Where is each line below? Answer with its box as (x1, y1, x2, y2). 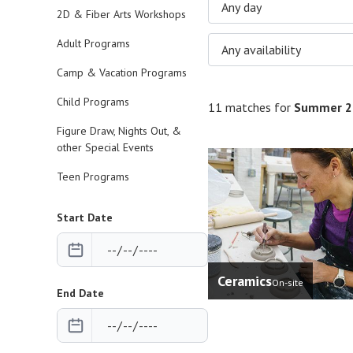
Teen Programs (57, 169, 129, 184)
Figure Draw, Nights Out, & (57, 124, 181, 138)
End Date (57, 286, 104, 300)
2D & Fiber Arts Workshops (57, 7, 186, 21)
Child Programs (57, 95, 129, 109)
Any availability (221, 42, 301, 58)
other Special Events (57, 140, 154, 154)
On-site (272, 277, 303, 288)
